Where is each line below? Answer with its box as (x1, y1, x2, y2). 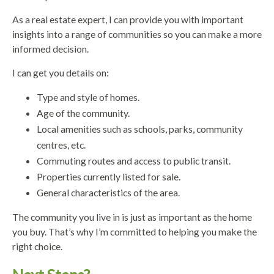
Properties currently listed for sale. (37, 170, 180, 182)
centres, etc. (37, 138, 86, 150)
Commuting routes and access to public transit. (37, 154, 231, 166)
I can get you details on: (12, 66, 109, 78)
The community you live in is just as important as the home (12, 210, 252, 223)
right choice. (12, 240, 62, 252)
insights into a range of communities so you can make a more (12, 28, 262, 40)
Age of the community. (37, 106, 130, 119)
